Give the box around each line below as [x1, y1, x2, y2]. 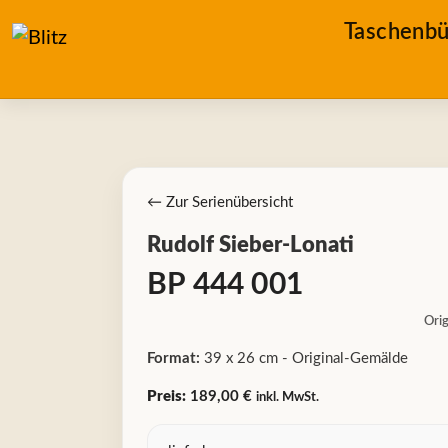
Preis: [147, 388, 186, 404]
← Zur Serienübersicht [147, 195, 293, 210]
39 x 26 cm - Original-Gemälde [200, 350, 408, 366]
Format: [147, 350, 200, 366]
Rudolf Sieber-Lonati [147, 235, 354, 256]
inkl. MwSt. [256, 389, 319, 404]
